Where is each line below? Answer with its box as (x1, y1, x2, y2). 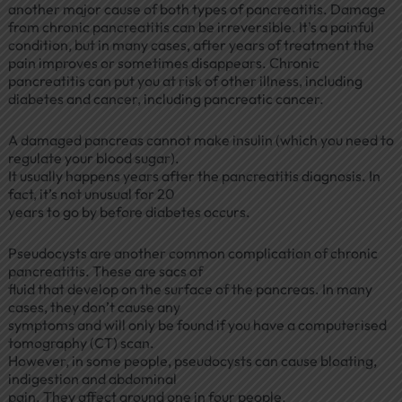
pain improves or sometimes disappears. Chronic (7, 54, 319, 73)
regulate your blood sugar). (7, 148, 179, 167)
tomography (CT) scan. (7, 333, 154, 352)
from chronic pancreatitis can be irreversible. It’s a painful (7, 18, 374, 37)
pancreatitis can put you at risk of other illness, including (7, 72, 363, 91)
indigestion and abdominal (7, 369, 177, 388)
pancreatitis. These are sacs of (7, 261, 203, 280)
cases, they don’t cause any (7, 297, 180, 316)
